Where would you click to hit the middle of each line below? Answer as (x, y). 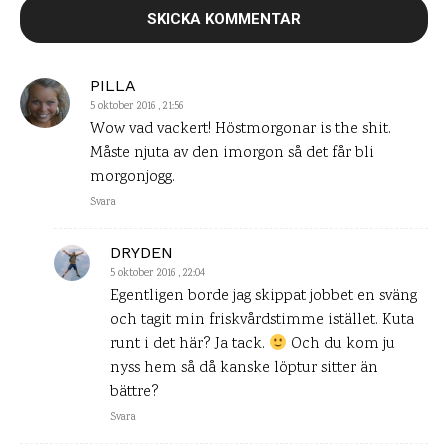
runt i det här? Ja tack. (189, 345)
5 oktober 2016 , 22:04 (157, 274)
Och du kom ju (341, 345)
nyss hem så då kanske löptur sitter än (244, 369)
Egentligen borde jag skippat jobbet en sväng (263, 297)
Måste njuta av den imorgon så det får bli (232, 154)
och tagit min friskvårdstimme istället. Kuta (262, 321)
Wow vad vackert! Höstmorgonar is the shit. (240, 130)
